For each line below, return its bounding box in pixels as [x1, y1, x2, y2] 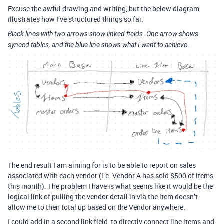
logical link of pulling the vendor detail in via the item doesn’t [8, 192, 198, 202]
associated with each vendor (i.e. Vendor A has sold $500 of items [8, 171, 213, 181]
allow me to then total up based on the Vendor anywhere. [8, 202, 185, 212]
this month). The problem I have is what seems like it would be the [8, 181, 213, 191]
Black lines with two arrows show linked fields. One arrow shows [8, 30, 198, 38]
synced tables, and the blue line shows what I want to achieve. [8, 41, 189, 49]
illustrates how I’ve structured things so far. [8, 14, 143, 24]
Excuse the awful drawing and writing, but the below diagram [8, 4, 199, 13]
